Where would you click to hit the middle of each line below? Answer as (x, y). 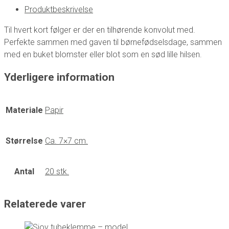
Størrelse (24, 141)
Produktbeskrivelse (59, 9)
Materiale (24, 110)
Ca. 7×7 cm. (66, 141)
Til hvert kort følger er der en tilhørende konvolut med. (100, 30)
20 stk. (57, 171)
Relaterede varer (45, 204)
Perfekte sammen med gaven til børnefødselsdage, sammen (113, 42)
